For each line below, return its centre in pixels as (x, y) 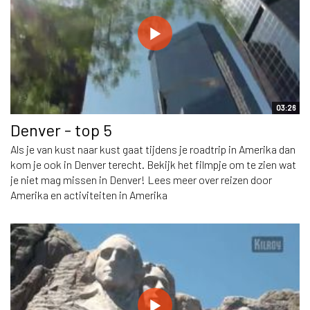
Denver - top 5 (61, 130)
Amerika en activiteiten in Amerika (89, 195)
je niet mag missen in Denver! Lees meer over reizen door (141, 180)
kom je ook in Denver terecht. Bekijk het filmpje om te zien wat (153, 165)
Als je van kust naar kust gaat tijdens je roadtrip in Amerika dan (153, 149)
